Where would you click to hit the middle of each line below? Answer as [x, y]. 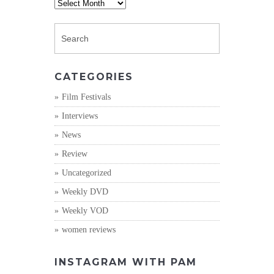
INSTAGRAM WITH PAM [126, 262]
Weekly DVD [85, 191]
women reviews [89, 229]
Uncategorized [87, 172]
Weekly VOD [85, 210]
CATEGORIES [94, 76]
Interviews [80, 116]
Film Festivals [86, 97]
